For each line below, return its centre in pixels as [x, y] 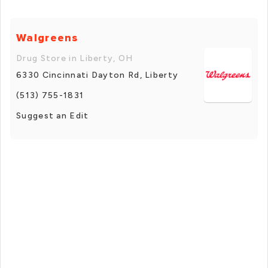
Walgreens [47, 37]
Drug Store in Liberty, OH [75, 58]
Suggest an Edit [53, 115]
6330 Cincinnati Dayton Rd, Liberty [98, 75]
